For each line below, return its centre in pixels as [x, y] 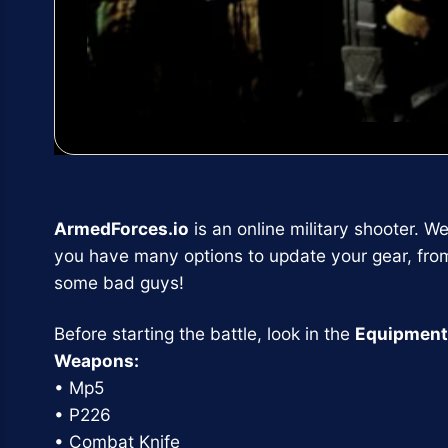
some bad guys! [118, 282]
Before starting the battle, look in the [204, 333]
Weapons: [96, 360]
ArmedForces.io [121, 228]
